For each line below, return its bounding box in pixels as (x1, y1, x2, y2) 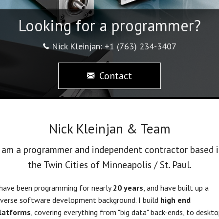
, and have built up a (143, 183, 209, 193)
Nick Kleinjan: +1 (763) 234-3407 (49, 41, 176, 52)
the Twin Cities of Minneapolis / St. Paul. (27, 158, 192, 171)
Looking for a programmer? (18, 15, 201, 36)
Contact (94, 69, 132, 82)
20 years (113, 183, 143, 193)
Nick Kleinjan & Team (48, 120, 171, 137)
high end (160, 195, 191, 205)
